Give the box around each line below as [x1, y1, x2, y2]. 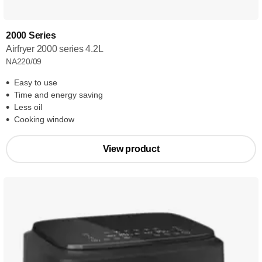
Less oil [14, 102, 42, 112]
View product [102, 144, 160, 154]
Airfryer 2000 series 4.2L [6, 44, 104, 54]
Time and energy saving [14, 90, 103, 99]
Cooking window [14, 115, 74, 124]
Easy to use [14, 78, 57, 87]
